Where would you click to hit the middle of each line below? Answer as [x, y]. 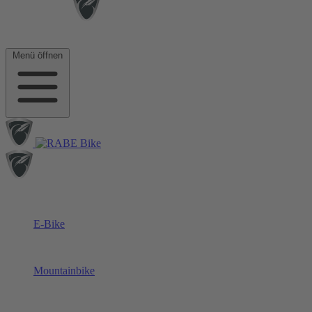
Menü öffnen [38, 55]
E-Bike [49, 224]
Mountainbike [64, 271]
